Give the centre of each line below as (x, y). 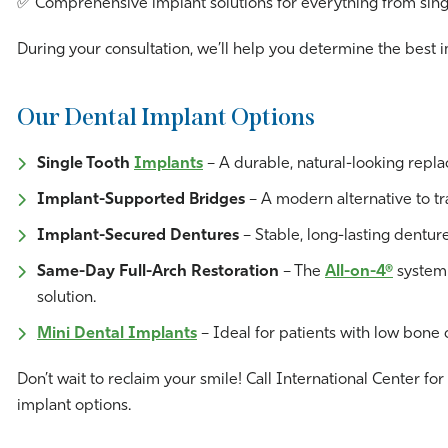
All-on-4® (359, 272)
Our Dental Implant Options (166, 117)
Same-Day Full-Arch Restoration (158, 272)
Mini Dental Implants (117, 334)
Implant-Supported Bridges (141, 200)
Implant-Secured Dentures (138, 236)
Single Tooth (85, 164)
